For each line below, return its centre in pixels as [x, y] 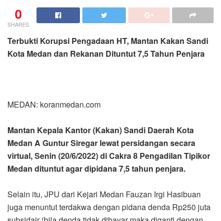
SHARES [18, 24]
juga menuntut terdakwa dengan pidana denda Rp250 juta [109, 207]
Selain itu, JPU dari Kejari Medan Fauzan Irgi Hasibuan [104, 194]
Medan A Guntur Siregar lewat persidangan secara [101, 143]
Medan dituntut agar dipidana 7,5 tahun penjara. [96, 169]
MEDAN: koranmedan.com [54, 105]
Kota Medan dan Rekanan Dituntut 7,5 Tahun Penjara [106, 54]
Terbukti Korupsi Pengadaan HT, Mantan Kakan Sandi [108, 41]
